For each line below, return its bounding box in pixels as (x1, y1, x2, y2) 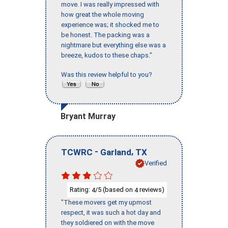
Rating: (70, 185, 92, 193)
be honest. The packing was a (61, 31, 150, 39)
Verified (145, 159, 167, 167)
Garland (100, 147, 131, 157)
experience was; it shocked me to (61, 21, 159, 29)
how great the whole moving (61, 11, 144, 19)
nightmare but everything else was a (61, 41, 166, 49)
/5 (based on (95, 185, 134, 193)
